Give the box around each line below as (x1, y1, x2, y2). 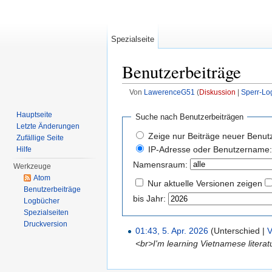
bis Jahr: (133, 193, 166, 203)
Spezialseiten (24, 208, 69, 217)
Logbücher (24, 197, 60, 205)
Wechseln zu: (122, 97, 176, 107)
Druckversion (24, 220, 68, 228)
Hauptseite (16, 110, 53, 119)
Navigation (176, 97, 217, 107)
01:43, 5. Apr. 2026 (135, 225, 209, 236)
